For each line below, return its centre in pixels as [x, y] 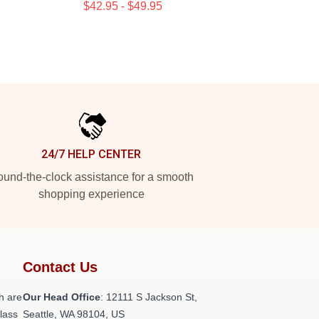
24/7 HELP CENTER [91, 154]
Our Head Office [62, 297]
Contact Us [60, 267]
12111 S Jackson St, [152, 297]
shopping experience [91, 194]
